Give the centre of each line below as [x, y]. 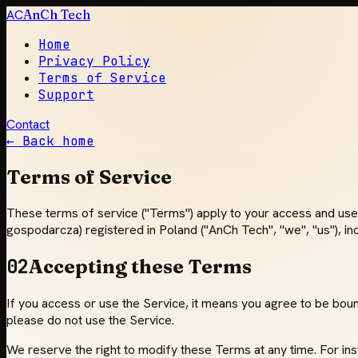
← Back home [50, 141]
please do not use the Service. [90, 320]
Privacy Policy [94, 61]
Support [66, 95]
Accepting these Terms [140, 266]
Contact [28, 124]
